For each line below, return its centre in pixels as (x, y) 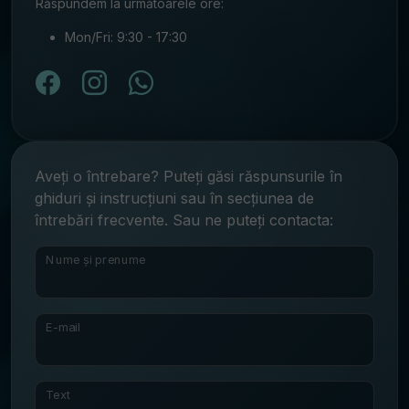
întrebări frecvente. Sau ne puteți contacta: (184, 220)
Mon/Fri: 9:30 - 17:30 (126, 37)
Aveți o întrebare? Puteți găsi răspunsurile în (188, 176)
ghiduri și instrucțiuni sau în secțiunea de (174, 198)
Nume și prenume (95, 259)
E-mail (63, 326)
